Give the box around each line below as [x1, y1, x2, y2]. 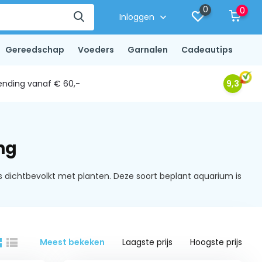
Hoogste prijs [190, 236, 243, 248]
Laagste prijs [122, 236, 173, 248]
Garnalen [127, 44, 168, 56]
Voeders [77, 44, 114, 56]
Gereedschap [5, 44, 64, 56]
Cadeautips [181, 44, 233, 56]
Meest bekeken [40, 236, 105, 248]
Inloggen [119, 11, 157, 23]
